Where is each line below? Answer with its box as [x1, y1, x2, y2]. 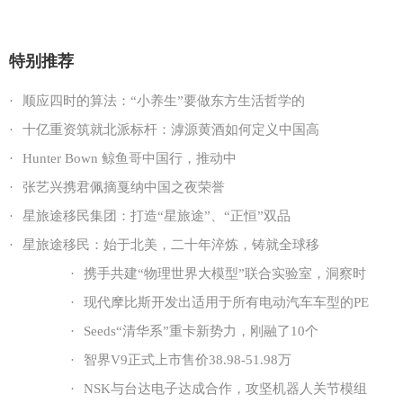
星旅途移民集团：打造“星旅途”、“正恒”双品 [22, 209, 291, 223]
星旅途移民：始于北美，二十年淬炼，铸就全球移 [22, 237, 319, 252]
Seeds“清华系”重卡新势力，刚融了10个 [84, 324, 318, 338]
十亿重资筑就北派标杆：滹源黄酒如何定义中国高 [22, 122, 319, 137]
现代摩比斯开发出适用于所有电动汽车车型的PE [84, 295, 369, 309]
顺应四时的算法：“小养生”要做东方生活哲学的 [22, 94, 305, 108]
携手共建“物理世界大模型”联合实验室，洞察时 [84, 266, 366, 281]
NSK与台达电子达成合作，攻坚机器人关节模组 [84, 381, 367, 396]
